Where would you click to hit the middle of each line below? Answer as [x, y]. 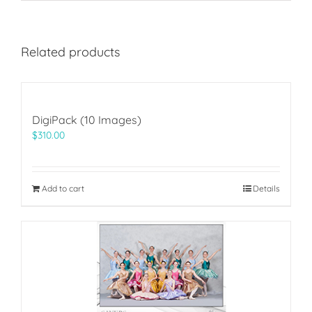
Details [266, 189]
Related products [70, 52]
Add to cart [63, 189]
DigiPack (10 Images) [87, 120]
